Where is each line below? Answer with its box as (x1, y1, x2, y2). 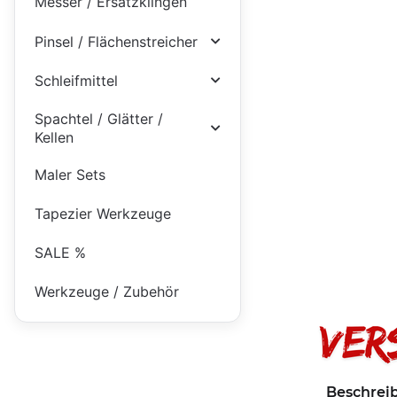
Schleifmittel (34, 71, 118, 90)
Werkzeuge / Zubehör (34, 283, 179, 301)
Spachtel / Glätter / (34, 109, 163, 128)
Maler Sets (34, 165, 105, 183)
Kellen (34, 128, 74, 146)
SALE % (34, 244, 86, 262)
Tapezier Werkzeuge (34, 205, 171, 223)
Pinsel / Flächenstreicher (34, 32, 198, 51)
